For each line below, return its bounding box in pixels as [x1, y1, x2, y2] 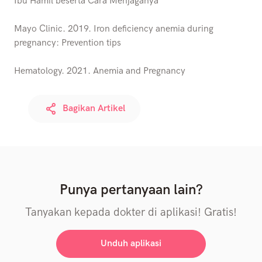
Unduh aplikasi [101, 238, 161, 250]
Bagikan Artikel [62, 103, 125, 115]
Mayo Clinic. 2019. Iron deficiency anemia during [14, 23, 213, 35]
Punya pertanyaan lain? [59, 181, 203, 199]
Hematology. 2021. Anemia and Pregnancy [14, 65, 185, 77]
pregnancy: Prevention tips [14, 37, 121, 49]
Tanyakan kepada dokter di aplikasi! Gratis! [25, 206, 237, 220]
